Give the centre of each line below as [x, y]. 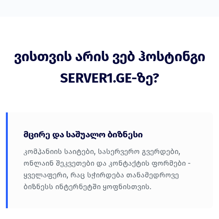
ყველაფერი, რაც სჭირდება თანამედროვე [101, 175]
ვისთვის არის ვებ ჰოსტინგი [109, 57]
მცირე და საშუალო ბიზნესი [83, 135]
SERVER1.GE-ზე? [109, 78]
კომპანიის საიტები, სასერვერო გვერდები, [102, 152]
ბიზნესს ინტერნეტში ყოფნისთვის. [88, 187]
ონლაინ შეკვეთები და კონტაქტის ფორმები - [107, 164]
